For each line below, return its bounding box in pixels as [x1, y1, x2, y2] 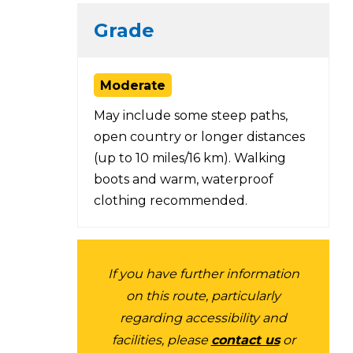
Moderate [100, 77, 165, 93]
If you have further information [107, 266, 299, 281]
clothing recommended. [94, 192, 247, 208]
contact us [210, 332, 280, 347]
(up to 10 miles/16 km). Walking [94, 150, 286, 165]
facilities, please [111, 332, 211, 347]
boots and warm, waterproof [94, 171, 273, 187]
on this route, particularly [126, 288, 281, 303]
